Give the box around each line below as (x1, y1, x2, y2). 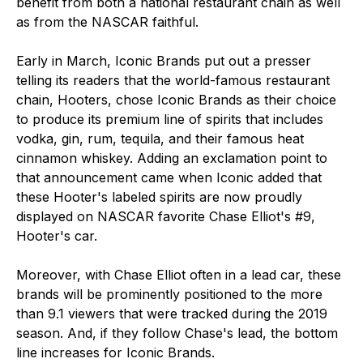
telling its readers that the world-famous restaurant (16, 72, 330, 88)
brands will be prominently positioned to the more (16, 286, 322, 302)
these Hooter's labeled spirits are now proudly (16, 189, 302, 205)
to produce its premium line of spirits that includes (16, 111, 323, 127)
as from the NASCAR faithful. (16, 14, 199, 30)
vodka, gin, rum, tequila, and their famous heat (16, 130, 304, 147)
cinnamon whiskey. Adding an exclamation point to (16, 150, 327, 166)
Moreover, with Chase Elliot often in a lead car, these (16, 267, 341, 283)
